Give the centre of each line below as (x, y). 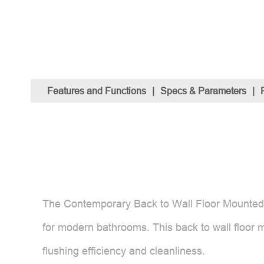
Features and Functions (97, 91)
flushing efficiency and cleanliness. (124, 251)
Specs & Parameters (203, 91)
